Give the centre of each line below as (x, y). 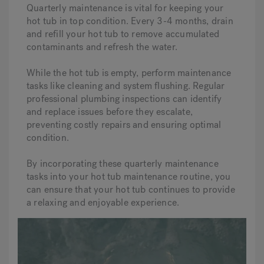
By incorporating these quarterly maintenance (123, 164)
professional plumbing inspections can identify (124, 99)
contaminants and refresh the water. (102, 47)
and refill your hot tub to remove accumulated (123, 34)
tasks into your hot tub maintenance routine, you (129, 176)
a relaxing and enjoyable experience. (103, 202)
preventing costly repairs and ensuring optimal (124, 125)
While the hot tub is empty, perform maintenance (129, 73)
